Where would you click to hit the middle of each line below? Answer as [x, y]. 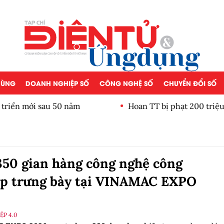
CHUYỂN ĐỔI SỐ [190, 83]
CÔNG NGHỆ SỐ [126, 83]
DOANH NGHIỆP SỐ [57, 83]
